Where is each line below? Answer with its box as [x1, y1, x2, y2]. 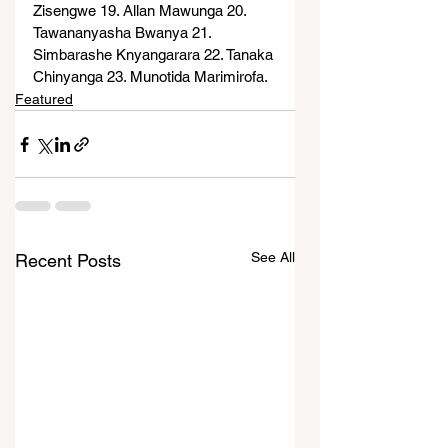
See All [251, 249, 295, 265]
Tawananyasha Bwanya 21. [33, 24, 215, 41]
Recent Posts [15, 250, 121, 271]
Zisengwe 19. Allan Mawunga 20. [33, 2, 250, 19]
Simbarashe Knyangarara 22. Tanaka [33, 46, 277, 63]
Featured [15, 91, 73, 107]
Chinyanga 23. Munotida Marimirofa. [33, 68, 268, 85]
